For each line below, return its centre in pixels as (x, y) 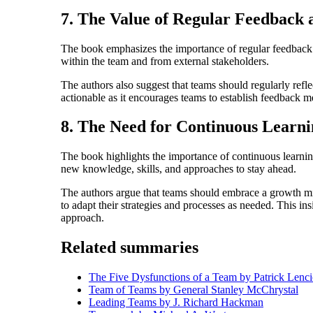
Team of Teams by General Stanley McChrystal (194, 290)
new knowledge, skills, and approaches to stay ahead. (179, 169)
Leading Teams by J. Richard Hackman (176, 303)
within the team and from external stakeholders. (165, 61)
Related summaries (130, 248)
